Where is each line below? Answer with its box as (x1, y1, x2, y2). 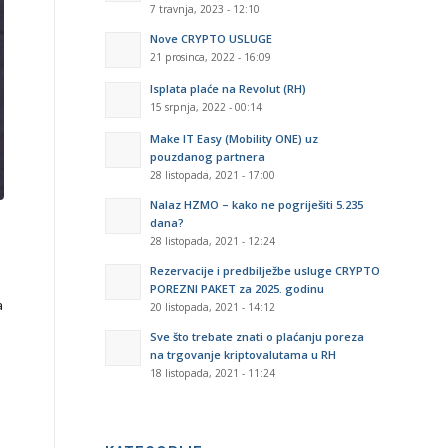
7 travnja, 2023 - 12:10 (150, 2, 261, 16)
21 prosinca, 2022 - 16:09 (150, 50, 272, 64)
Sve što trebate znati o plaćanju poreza (150, 329, 365, 344)
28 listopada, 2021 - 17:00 (150, 168, 276, 182)
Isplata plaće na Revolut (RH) (150, 81, 307, 96)
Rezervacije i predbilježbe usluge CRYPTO (150, 263, 381, 278)
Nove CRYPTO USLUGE (150, 31, 273, 46)
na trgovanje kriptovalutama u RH (150, 347, 337, 362)
